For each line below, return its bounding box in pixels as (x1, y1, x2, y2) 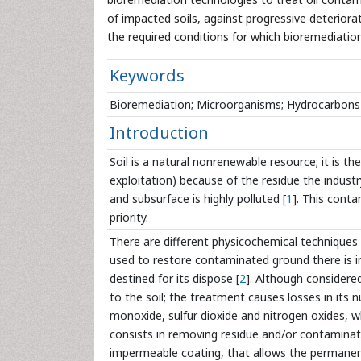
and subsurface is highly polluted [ (110, 191, 286, 206)
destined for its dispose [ (110, 271, 239, 286)
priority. (110, 210, 148, 225)
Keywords (110, 64, 185, 86)
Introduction (110, 122, 209, 143)
